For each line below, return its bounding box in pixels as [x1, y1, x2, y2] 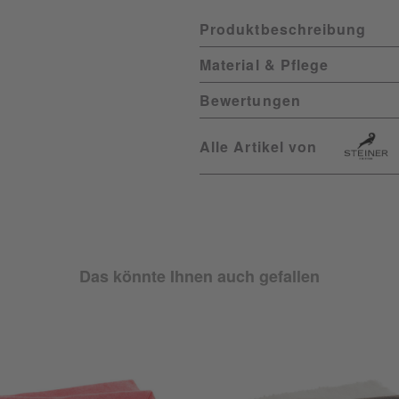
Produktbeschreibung [199, 19, 367, 39]
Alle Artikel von [199, 135, 318, 157]
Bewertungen [199, 90, 301, 110]
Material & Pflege [199, 54, 330, 75]
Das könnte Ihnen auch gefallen [79, 265, 320, 288]
